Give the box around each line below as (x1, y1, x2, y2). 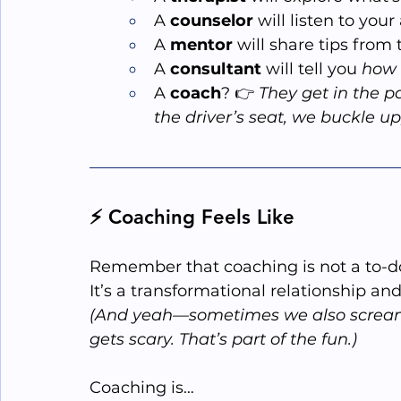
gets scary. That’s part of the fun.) (90, 329, 357, 350)
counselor (170, 11, 253, 31)
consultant (170, 59, 261, 80)
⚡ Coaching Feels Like (90, 205, 294, 230)
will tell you (261, 59, 362, 80)
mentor (170, 35, 233, 55)
